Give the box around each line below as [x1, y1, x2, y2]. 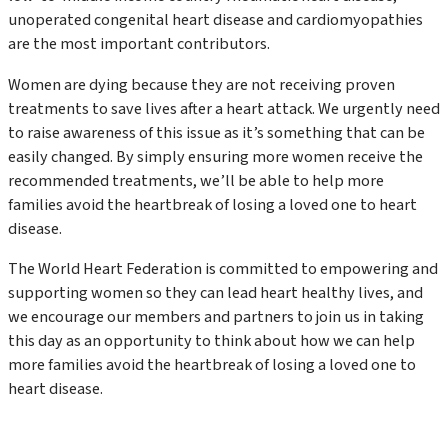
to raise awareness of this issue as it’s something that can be [8, 120, 425, 144]
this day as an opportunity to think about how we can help [8, 329, 415, 353]
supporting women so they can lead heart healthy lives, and [8, 281, 423, 305]
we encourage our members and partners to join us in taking [8, 305, 424, 329]
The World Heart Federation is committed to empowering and [8, 257, 438, 281]
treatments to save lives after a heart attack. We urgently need [8, 96, 440, 120]
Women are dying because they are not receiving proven [8, 72, 395, 96]
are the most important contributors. [8, 32, 270, 56]
